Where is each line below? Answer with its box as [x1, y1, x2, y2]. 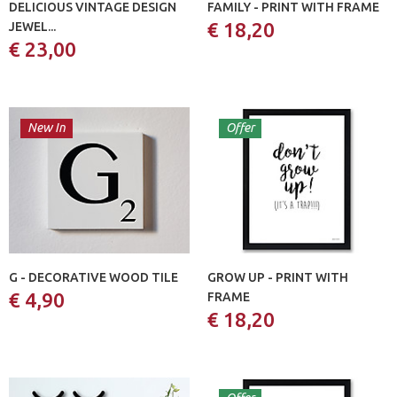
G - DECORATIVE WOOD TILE [9, 269, 178, 284]
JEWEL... [9, 19, 56, 34]
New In [27, 120, 66, 135]
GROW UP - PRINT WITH [207, 269, 348, 284]
